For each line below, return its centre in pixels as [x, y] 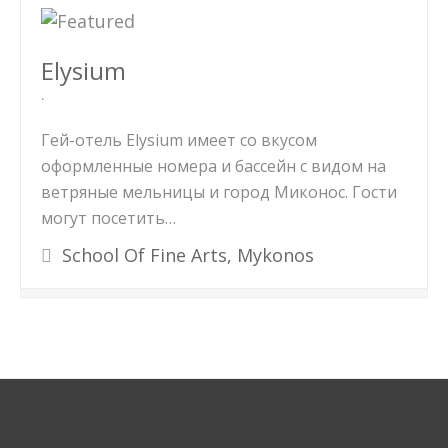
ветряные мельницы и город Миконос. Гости [219, 192]
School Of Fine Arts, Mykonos [185, 255]
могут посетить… [108, 218]
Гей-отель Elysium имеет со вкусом [179, 140]
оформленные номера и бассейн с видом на [213, 166]
